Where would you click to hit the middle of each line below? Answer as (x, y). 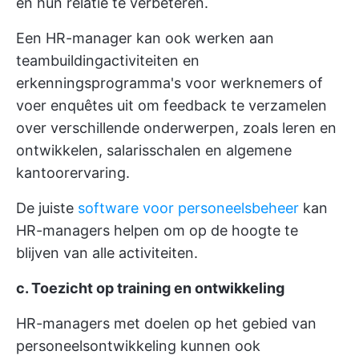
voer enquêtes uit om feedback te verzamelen (171, 105)
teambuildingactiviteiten (97, 61)
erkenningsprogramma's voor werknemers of (169, 83)
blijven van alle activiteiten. (107, 253)
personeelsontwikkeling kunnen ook (138, 346)
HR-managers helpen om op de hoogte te (157, 230)
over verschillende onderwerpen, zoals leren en (176, 128)
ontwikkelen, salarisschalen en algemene (154, 150)
